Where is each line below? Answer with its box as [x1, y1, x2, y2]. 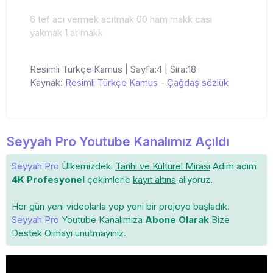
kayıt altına [133, 174, 176, 186]
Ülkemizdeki [59, 160, 115, 172]
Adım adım [210, 160, 257, 172]
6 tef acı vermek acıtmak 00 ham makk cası [30, 13, 212, 26]
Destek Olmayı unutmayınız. [12, 227, 126, 239]
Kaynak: [30, 77, 65, 89]
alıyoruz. [176, 174, 213, 186]
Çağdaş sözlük [167, 77, 229, 89]
